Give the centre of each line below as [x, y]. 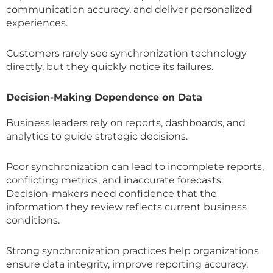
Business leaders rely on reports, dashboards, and [126, 122]
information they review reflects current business [126, 207]
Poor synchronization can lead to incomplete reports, [135, 166]
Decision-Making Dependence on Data [104, 97]
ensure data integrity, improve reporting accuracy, [127, 264]
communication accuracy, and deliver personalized [129, 9]
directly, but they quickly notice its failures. [110, 66]
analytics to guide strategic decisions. [97, 136]
